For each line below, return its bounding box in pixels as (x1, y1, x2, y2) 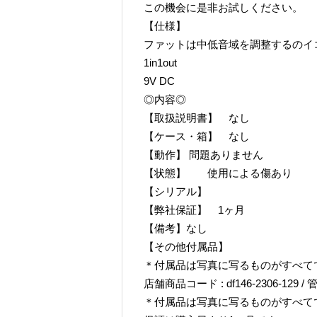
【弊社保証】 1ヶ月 (144, 204, 245, 216)
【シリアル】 (144, 185, 207, 197)
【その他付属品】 (144, 241, 229, 253)
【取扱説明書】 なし (144, 112, 250, 124)
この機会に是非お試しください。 (144, 1, 303, 13)
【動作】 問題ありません (144, 149, 263, 161)
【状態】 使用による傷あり (144, 167, 292, 179)
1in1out (144, 57, 177, 69)
